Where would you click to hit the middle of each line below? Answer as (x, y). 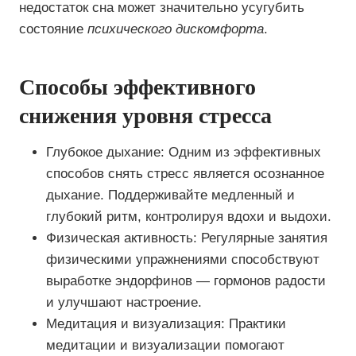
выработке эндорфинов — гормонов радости (186, 281)
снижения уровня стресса (145, 116)
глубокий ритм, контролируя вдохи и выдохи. (189, 217)
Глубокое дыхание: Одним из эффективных (184, 152)
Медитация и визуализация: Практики (166, 324)
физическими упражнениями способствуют (183, 259)
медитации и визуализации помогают (165, 345)
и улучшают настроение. (124, 302)
